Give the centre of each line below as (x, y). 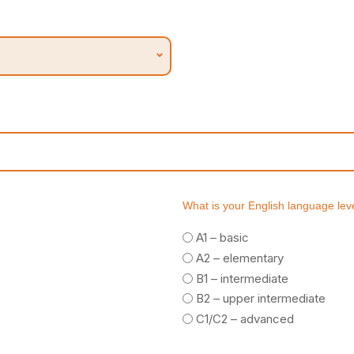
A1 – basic (223, 238)
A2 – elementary (240, 258)
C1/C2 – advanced (245, 318)
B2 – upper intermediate (261, 299)
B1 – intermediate (243, 278)
